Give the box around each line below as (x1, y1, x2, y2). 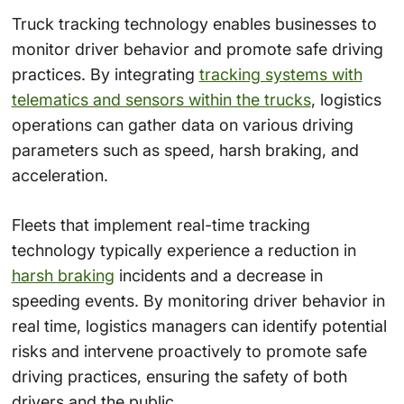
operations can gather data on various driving (11, 115, 353, 134)
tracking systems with (198, 64, 363, 84)
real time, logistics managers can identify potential (11, 316, 387, 335)
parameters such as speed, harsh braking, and (11, 140, 359, 160)
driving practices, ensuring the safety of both (11, 366, 347, 386)
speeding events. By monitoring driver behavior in (11, 290, 385, 310)
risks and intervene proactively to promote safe (11, 341, 367, 361)
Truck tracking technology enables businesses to (11, 14, 377, 33)
